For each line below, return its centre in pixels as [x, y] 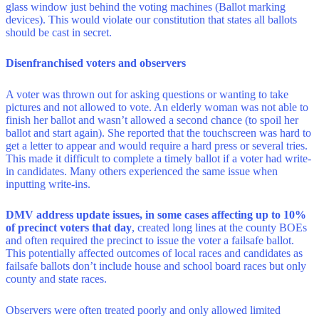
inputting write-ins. [48, 184]
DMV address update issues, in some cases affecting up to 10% [156, 215]
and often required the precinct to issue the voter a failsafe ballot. [151, 241]
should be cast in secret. [59, 32]
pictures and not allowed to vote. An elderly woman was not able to [157, 107]
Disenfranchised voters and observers [96, 63]
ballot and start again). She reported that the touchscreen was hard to [158, 132]
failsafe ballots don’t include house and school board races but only [156, 266]
